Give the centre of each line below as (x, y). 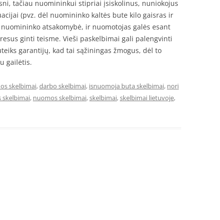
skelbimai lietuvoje (147, 98)
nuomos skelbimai (60, 98)
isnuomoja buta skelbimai (126, 86)
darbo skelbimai (63, 86)
